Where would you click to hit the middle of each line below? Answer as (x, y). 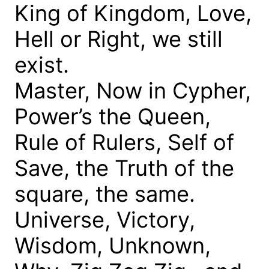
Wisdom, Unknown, (113, 246)
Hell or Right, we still (119, 39)
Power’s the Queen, (113, 117)
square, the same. (105, 194)
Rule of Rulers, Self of (124, 143)
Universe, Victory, (105, 220)
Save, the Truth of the (124, 168)
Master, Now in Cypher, (133, 91)
